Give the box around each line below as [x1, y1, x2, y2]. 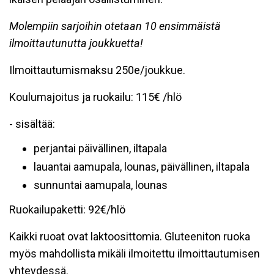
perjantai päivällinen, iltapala [34, 142, 167, 155]
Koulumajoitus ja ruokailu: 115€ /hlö [9, 91, 182, 103]
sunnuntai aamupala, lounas [34, 179, 168, 191]
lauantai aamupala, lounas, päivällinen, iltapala [34, 160, 250, 173]
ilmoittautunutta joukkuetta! [9, 37, 143, 50]
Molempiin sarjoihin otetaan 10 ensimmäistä [9, 20, 221, 32]
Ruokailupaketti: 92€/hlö [9, 203, 125, 216]
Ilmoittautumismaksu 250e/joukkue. [9, 64, 185, 76]
